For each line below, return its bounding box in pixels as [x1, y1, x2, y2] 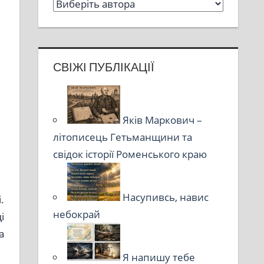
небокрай [53, 207, 101, 222]
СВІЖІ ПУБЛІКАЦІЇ [53, 58, 155, 77]
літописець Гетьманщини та [53, 130, 193, 144]
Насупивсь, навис [123, 190, 209, 204]
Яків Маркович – [123, 113, 203, 127]
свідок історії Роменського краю [53, 147, 207, 161]
